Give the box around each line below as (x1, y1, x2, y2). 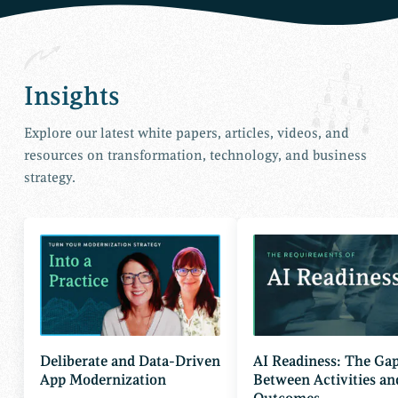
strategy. (23, 169, 76, 187)
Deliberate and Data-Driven (40, 351, 221, 370)
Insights (23, 80, 120, 114)
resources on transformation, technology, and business (23, 147, 367, 165)
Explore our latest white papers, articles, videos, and (23, 124, 349, 143)
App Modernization (40, 370, 167, 389)
